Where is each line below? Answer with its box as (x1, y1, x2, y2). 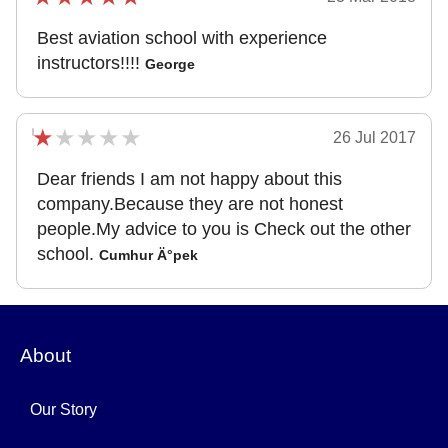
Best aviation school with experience (37, 28, 327, 48)
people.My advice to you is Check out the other (37, 219, 411, 239)
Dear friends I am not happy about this (37, 169, 342, 189)
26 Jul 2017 (333, 129, 416, 146)
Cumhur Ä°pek (99, 247, 198, 263)
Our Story (30, 401, 97, 418)
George (145, 56, 195, 72)
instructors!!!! (37, 53, 140, 73)
